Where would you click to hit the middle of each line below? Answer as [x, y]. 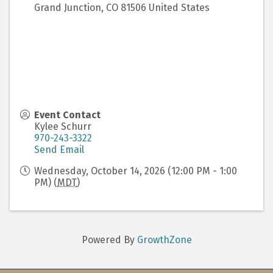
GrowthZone [164, 240]
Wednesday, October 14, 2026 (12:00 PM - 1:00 [136, 171]
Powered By [109, 240]
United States [179, 8]
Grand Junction [68, 8]
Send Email [59, 150]
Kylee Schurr [63, 127]
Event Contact [67, 115]
